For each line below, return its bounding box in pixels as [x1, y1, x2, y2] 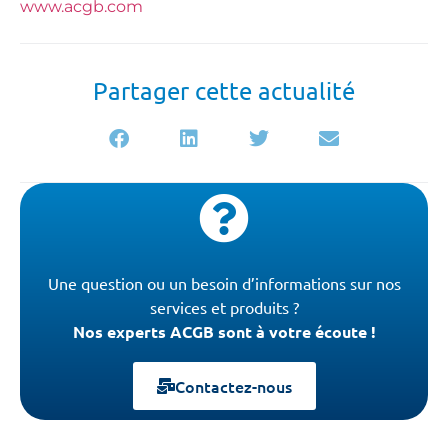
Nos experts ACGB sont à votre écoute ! [72, 320, 376, 342]
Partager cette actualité [93, 75, 355, 105]
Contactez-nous [174, 374, 292, 397]
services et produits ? [149, 296, 299, 317]
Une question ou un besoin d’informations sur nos [47, 272, 401, 293]
